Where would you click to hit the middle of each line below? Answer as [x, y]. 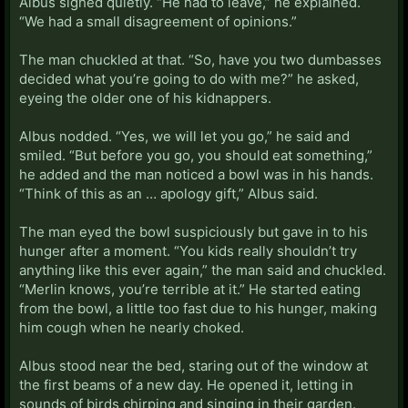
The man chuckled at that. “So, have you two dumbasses [200, 59]
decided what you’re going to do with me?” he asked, [189, 78]
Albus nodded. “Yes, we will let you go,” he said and [184, 136]
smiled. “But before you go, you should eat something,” [196, 155]
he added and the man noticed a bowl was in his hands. [196, 174]
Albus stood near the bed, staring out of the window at [194, 365]
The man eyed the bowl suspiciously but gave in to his [194, 231]
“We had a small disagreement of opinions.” [158, 21]
